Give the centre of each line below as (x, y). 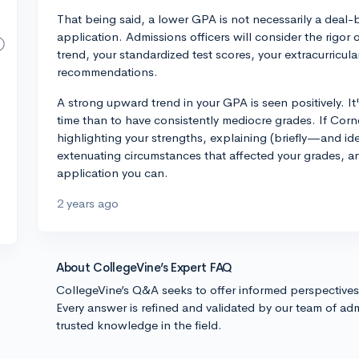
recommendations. (107, 72)
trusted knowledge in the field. (139, 325)
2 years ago (88, 203)
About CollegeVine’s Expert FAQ (144, 267)
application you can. (113, 173)
